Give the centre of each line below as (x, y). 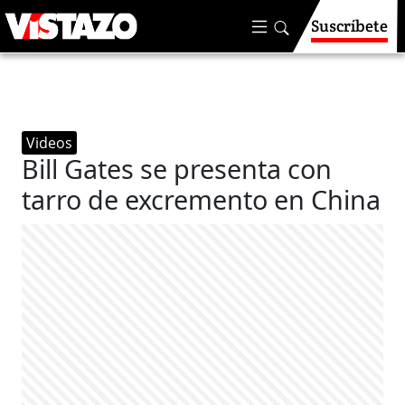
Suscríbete (349, 26)
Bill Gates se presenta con (177, 169)
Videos (50, 143)
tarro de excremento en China (202, 199)
